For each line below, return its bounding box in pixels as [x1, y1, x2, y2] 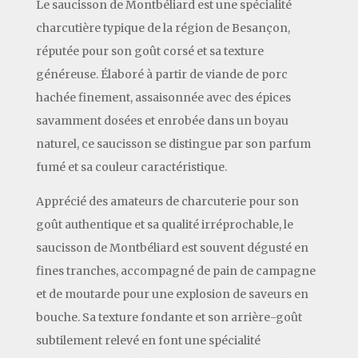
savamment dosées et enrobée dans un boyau [35, 113, 288, 128]
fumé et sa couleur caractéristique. [35, 159, 227, 174]
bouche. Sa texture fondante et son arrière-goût [35, 309, 302, 324]
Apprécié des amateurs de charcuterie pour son [35, 193, 299, 209]
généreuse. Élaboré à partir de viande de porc [35, 66, 288, 82]
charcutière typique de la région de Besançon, [35, 20, 290, 35]
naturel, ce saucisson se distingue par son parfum [35, 136, 311, 151]
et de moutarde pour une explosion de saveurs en [35, 286, 308, 301]
